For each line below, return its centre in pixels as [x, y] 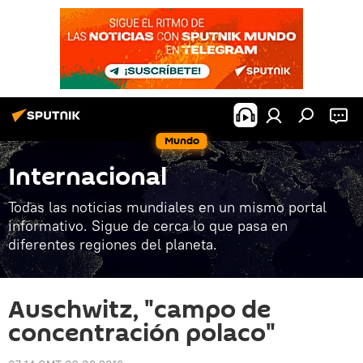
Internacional [88, 177]
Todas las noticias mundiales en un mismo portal [167, 207]
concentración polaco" [142, 333]
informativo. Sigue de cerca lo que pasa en [148, 226]
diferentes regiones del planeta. [113, 244]
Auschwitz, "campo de [139, 310]
